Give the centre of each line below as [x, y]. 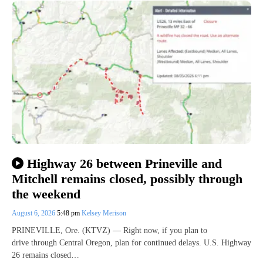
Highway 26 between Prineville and [124, 163]
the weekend [46, 194]
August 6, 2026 [34, 213]
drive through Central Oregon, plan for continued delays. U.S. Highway [131, 243]
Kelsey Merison [104, 213]
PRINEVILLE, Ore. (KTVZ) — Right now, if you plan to [109, 231]
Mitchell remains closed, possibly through [127, 179]
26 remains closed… [45, 255]
